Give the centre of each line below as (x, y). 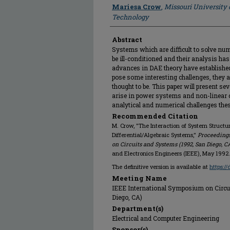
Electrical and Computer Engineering (166, 218)
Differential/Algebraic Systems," (155, 135)
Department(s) (138, 208)
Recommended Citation (155, 116)
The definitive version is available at (161, 167)
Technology (130, 17)
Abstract (127, 40)
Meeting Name (139, 178)
